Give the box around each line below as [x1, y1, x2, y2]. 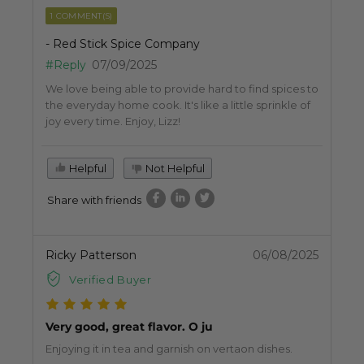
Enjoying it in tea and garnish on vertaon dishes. [45, 342, 292, 356]
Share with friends [47, 193, 141, 207]
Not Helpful [143, 162, 205, 175]
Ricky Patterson [45, 248, 136, 263]
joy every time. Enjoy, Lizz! [45, 115, 180, 128]
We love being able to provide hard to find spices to [45, 82, 318, 96]
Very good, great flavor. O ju [45, 319, 213, 335]
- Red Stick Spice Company [45, 37, 200, 52]
